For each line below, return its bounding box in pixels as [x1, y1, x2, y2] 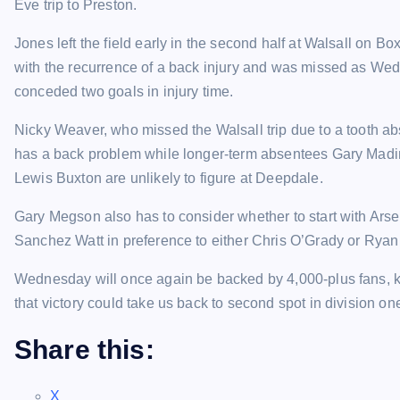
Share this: [14, 335, 154, 364]
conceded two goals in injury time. [14, 84, 234, 99]
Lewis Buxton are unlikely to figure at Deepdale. [14, 171, 323, 186]
